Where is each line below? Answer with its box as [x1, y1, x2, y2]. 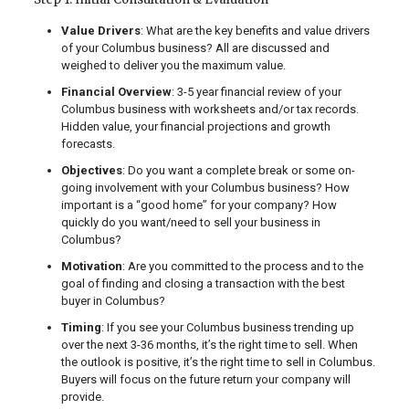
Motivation [60, 259, 122, 274]
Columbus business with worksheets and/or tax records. [60, 102, 359, 117]
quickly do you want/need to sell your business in [60, 215, 320, 230]
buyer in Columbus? [60, 294, 165, 309]
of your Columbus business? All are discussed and [60, 41, 330, 56]
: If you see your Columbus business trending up [100, 320, 354, 335]
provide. [60, 390, 104, 404]
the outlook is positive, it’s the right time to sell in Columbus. [60, 355, 375, 370]
